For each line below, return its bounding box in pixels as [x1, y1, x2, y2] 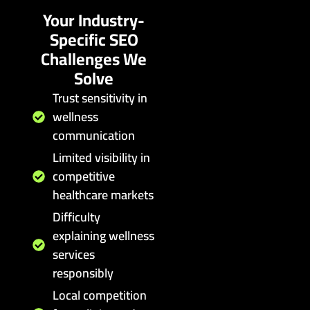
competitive [52, 165, 115, 188]
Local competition [52, 284, 147, 307]
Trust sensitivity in [52, 86, 147, 110]
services [52, 243, 95, 266]
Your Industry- [43, 5, 145, 37]
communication [52, 124, 135, 147]
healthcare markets [52, 183, 154, 207]
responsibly [52, 262, 113, 285]
